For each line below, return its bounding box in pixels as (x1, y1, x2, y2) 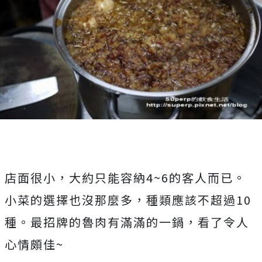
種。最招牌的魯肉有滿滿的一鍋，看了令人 (5, 213, 249, 231)
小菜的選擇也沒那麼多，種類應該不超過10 (5, 191, 251, 209)
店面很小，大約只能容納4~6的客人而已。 (5, 169, 246, 187)
